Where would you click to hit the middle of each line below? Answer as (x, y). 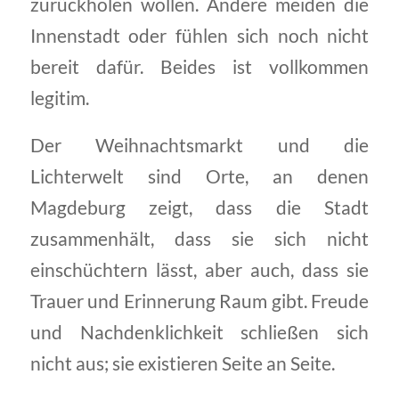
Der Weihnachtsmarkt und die (199, 145)
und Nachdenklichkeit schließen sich (199, 332)
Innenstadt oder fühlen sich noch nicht (199, 36)
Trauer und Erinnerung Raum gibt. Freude (199, 301)
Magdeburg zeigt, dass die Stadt (199, 207)
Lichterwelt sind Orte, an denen (199, 176)
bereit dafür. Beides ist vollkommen (199, 67)
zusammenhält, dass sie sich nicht (199, 238)
